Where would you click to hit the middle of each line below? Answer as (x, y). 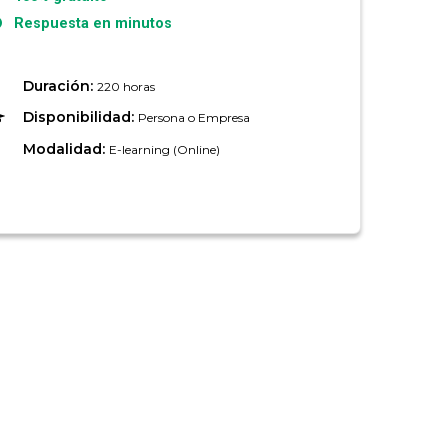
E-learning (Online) (164, 150)
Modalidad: (65, 149)
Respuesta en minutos (88, 24)
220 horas (125, 86)
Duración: (59, 85)
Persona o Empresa (193, 118)
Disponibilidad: (80, 117)
